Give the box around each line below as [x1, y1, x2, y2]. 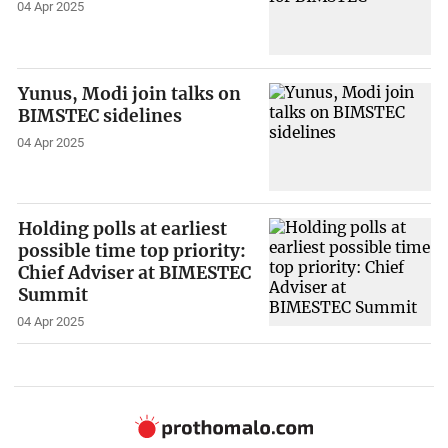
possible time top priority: [18, 240, 247, 263]
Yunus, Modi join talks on [18, 82, 242, 105]
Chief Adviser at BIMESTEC [18, 262, 252, 285]
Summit [18, 284, 89, 307]
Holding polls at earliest [18, 218, 228, 241]
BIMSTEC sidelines [18, 104, 183, 127]
